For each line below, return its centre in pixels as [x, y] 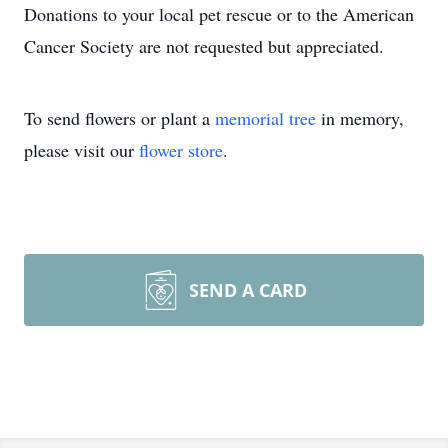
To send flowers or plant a [119, 118]
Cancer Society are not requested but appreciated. [204, 46]
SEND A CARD [248, 290]
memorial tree [265, 118]
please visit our [81, 150]
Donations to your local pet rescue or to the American [219, 14]
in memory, [360, 118]
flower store [181, 150]
